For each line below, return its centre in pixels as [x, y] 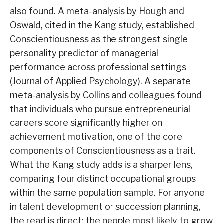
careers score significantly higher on [86, 123]
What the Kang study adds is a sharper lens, [101, 165]
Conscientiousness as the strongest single [99, 39]
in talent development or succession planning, [105, 207]
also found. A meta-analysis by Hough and [97, 11]
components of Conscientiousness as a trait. [103, 151]
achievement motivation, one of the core [96, 137]
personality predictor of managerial [84, 53]
